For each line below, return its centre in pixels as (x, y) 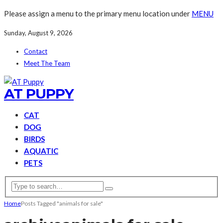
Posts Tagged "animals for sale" (62, 203)
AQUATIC (41, 151)
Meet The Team (47, 63)
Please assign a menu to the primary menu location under (98, 13)
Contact (36, 51)
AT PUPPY (39, 94)
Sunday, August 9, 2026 (38, 33)
